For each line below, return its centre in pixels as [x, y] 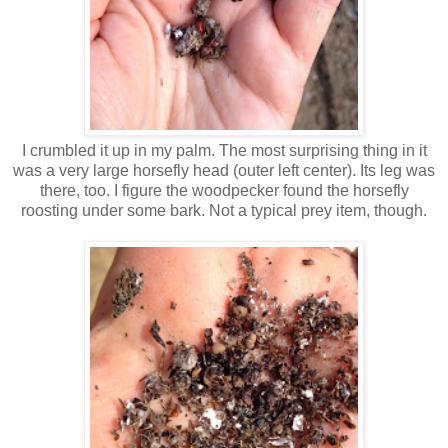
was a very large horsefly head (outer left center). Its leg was [224, 170]
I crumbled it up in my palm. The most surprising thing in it [224, 150]
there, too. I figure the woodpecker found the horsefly [224, 190]
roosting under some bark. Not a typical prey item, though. [224, 210]
